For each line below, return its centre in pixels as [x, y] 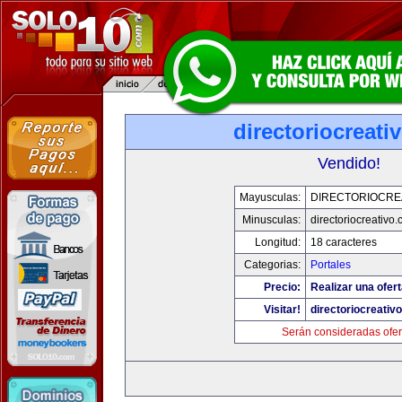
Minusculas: [271, 220]
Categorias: [272, 265]
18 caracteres [343, 242]
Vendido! [349, 163]
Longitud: [277, 242]
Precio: [282, 287]
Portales [330, 265]
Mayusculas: [270, 197]
